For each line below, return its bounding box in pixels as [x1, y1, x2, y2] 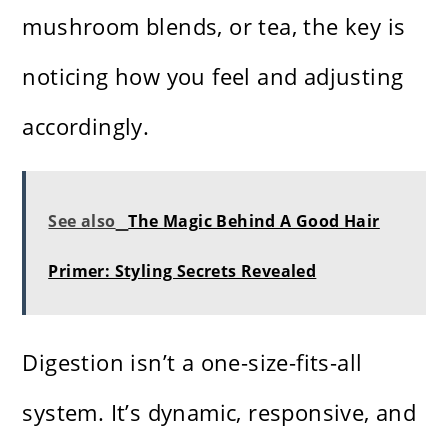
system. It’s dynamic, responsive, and [22, 397, 417, 428]
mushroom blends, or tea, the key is [22, 11, 406, 42]
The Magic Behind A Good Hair [128, 210, 380, 233]
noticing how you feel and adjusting [22, 61, 404, 92]
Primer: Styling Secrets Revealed [48, 260, 317, 283]
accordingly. [22, 111, 150, 142]
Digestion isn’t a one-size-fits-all [22, 347, 363, 378]
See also [48, 210, 116, 233]
